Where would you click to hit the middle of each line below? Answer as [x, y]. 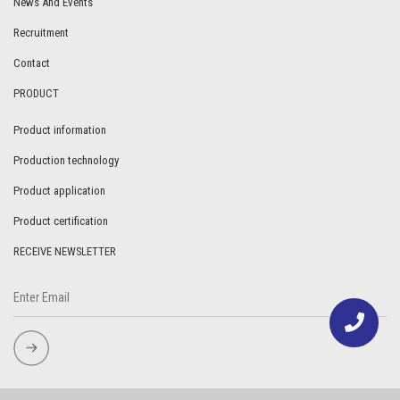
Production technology [66, 161]
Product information [60, 130]
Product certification [61, 221]
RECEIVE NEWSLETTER [65, 252]
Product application [59, 191]
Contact [32, 63]
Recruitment [41, 33]
